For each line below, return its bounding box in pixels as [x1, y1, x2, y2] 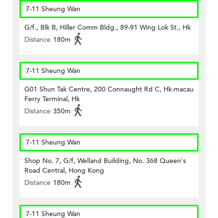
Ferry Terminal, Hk [24, 94, 80, 104]
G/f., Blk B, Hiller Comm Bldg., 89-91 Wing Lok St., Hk [24, 23, 191, 33]
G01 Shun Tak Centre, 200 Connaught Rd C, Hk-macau [24, 85, 194, 94]
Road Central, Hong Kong [24, 166, 104, 176]
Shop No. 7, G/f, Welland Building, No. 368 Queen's [24, 156, 186, 166]
